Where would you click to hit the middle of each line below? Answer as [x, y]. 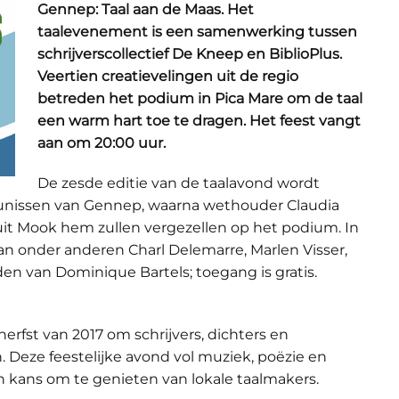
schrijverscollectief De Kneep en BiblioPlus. [190, 53]
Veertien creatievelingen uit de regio [168, 76]
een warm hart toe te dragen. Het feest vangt [199, 120]
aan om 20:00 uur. [102, 142]
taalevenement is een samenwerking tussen [198, 31]
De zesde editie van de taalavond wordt [179, 183]
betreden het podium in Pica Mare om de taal [200, 98]
